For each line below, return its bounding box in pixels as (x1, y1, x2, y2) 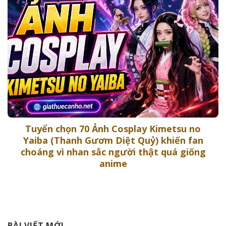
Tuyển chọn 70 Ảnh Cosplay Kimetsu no (25, 122, 201, 135)
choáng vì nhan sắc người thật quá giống (20, 145, 206, 158)
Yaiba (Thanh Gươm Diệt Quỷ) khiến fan (23, 134, 203, 146)
